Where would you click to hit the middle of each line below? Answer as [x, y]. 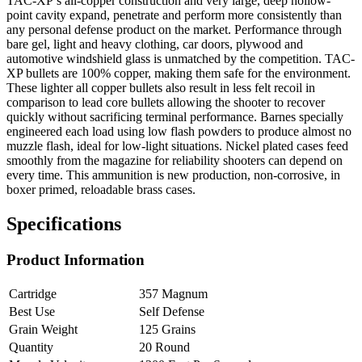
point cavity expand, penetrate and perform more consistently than [174, 15]
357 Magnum [173, 293]
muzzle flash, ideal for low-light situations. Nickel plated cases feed [177, 146]
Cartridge [33, 293]
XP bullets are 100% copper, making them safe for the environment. [179, 74]
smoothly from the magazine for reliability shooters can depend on [175, 161]
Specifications [64, 224]
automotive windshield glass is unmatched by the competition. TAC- [181, 59]
